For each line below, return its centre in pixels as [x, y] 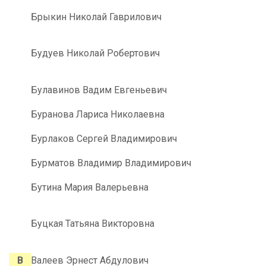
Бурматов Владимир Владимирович [111, 163]
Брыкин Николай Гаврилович [96, 17]
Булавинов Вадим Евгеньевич [99, 90]
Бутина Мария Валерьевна [90, 188]
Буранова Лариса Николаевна [98, 115]
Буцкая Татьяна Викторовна [93, 224]
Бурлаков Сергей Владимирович [104, 139]
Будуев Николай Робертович [95, 53]
